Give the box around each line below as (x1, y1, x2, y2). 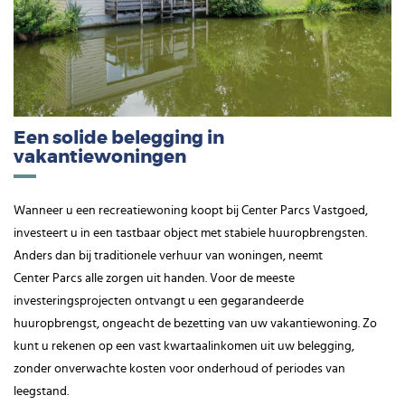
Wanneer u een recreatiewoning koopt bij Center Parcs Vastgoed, (14, 203, 368, 217)
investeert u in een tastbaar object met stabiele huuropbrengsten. (14, 226, 367, 240)
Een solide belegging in (14, 128, 224, 147)
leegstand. (14, 384, 69, 398)
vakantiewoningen (14, 147, 186, 166)
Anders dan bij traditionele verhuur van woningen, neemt (14, 249, 323, 262)
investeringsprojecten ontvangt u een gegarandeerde (14, 294, 304, 307)
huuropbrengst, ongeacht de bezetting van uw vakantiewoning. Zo (14, 316, 377, 330)
